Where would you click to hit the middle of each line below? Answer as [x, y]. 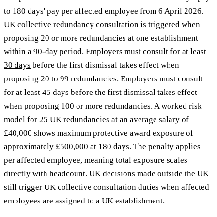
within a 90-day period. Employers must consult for [93, 52]
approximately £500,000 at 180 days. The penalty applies [102, 147]
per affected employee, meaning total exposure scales [96, 160]
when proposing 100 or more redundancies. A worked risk [103, 106]
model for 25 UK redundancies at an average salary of [96, 120]
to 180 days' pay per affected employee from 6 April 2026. [104, 11]
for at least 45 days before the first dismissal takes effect [101, 93]
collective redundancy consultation [78, 25]
